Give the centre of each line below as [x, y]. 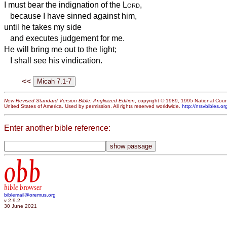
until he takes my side [43, 27]
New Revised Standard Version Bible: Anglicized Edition [69, 101]
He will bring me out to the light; [60, 49]
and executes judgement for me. [64, 38]
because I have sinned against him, [70, 16]
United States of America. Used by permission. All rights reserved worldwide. [93, 106]
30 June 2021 [21, 206]
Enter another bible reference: [57, 128]
